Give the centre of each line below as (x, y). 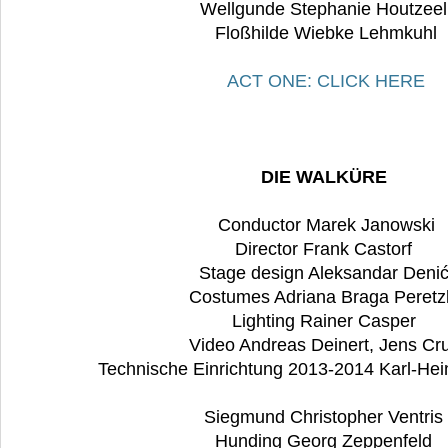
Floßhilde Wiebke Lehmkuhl (326, 33)
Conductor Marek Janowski (326, 225)
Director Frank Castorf (326, 249)
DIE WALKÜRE (326, 177)
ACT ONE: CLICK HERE (326, 81)
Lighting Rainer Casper (326, 321)
